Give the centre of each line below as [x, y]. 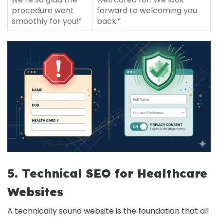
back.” [109, 21]
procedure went [43, 10]
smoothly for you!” [47, 21]
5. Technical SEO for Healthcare [107, 173]
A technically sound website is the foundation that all [108, 211]
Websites [35, 191]
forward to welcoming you [147, 10]
